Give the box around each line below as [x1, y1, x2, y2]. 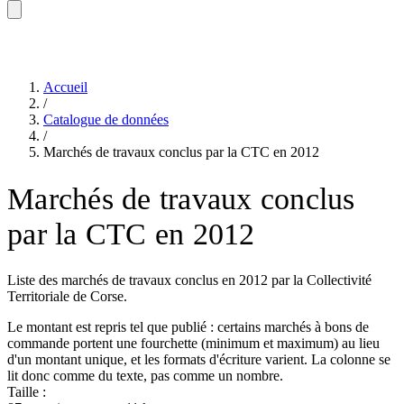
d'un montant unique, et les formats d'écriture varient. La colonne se [7, 351, 390, 367]
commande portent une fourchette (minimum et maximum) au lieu [7, 335, 380, 351]
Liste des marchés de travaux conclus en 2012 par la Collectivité [7, 271, 372, 288]
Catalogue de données [43, 112, 169, 127]
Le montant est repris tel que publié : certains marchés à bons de [7, 318, 369, 335]
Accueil [43, 79, 87, 95]
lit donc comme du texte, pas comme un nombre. [7, 367, 283, 383]
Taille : [7, 383, 46, 399]
